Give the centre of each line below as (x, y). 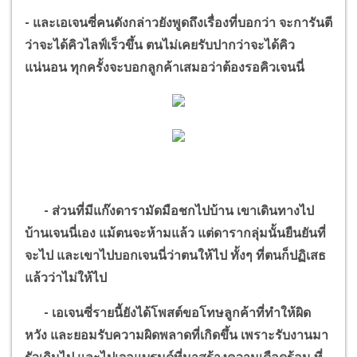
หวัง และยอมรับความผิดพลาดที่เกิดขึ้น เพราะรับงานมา (177, 335)
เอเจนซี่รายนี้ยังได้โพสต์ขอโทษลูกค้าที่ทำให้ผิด (181, 313)
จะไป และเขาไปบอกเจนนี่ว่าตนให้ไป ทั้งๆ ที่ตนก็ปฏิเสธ (175, 256)
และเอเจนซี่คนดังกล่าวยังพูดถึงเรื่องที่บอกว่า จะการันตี (182, 23)
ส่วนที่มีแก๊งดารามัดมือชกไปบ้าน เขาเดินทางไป (183, 211)
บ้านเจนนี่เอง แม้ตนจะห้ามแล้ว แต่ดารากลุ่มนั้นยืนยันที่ (175, 233)
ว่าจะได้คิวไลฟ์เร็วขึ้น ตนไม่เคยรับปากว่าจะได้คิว (160, 45)
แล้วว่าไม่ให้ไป (66, 278)
